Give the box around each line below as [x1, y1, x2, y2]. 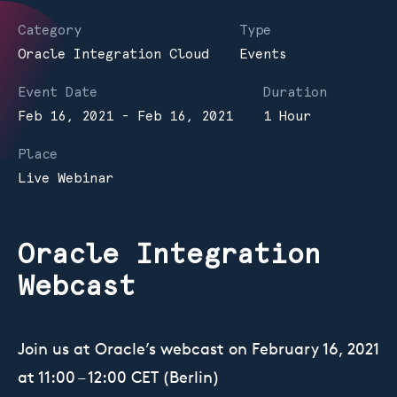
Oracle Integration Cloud [18, 46, 209, 63]
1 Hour [263, 108, 311, 125]
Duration [263, 84, 327, 101]
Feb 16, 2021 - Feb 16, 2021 [18, 108, 233, 125]
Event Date [18, 84, 97, 101]
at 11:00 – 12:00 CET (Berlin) [18, 367, 220, 387]
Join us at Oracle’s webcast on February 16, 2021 [18, 339, 379, 359]
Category [18, 22, 82, 39]
